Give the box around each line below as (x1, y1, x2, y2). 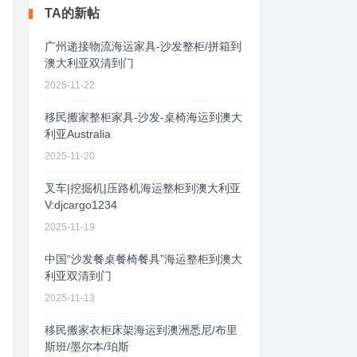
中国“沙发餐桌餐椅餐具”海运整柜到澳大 (45, 252, 242, 265)
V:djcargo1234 (45, 198, 117, 211)
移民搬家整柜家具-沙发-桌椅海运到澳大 (45, 110, 242, 124)
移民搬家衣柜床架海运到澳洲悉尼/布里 (45, 323, 237, 336)
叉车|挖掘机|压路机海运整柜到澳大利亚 (45, 181, 241, 194)
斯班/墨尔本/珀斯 (45, 339, 129, 353)
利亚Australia (45, 127, 111, 140)
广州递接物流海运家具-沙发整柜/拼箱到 (45, 39, 241, 53)
